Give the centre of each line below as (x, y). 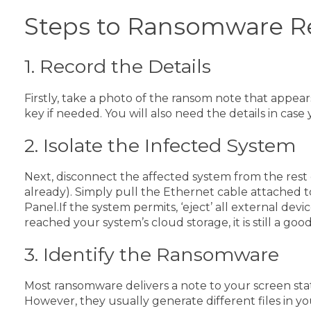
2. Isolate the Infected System (160, 145)
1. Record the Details (118, 67)
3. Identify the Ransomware (152, 254)
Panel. (42, 207)
